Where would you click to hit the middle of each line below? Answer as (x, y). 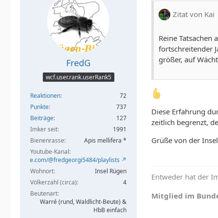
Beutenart (44, 194)
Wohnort (42, 171)
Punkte (39, 107)
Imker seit (44, 129)
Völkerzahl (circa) (54, 182)
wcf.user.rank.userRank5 (78, 77)
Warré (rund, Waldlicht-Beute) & (83, 202)
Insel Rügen (111, 171)
